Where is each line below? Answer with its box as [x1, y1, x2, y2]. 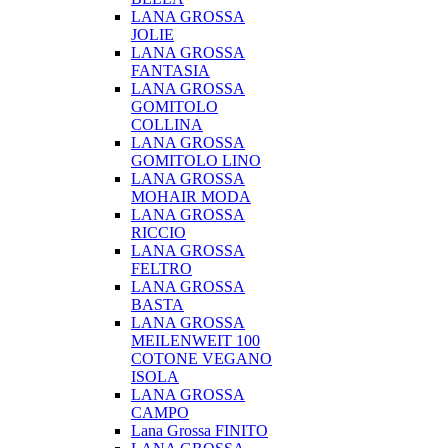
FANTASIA [131, 62, 210, 79]
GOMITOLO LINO [131, 152, 261, 169]
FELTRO [131, 260, 192, 277]
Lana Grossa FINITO [131, 422, 268, 439]
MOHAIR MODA [131, 188, 251, 205]
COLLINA [131, 116, 203, 133]
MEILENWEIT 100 [131, 332, 260, 349]
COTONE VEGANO [131, 350, 272, 367]
